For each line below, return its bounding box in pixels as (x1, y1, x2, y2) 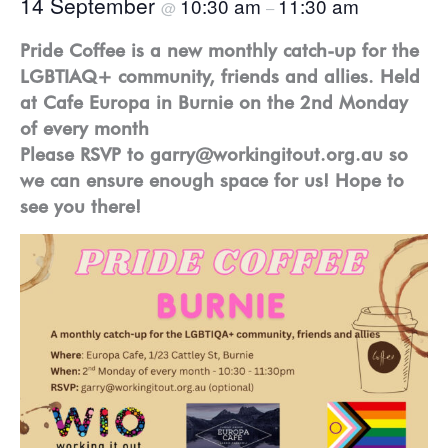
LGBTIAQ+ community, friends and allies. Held (20, 64, 420, 87)
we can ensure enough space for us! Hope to (20, 168, 404, 191)
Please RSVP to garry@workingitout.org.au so (20, 142, 408, 165)
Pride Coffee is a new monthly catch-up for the (20, 38, 419, 61)
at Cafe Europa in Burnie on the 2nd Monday (20, 90, 408, 113)
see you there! (20, 194, 141, 217)
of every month (20, 116, 149, 139)
